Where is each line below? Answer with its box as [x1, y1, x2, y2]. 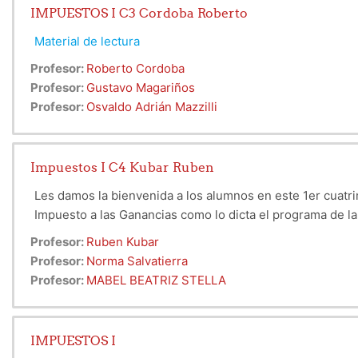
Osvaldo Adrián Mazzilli [86, 99, 217, 115]
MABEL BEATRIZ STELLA [86, 272, 226, 288]
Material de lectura [34, 34, 140, 50]
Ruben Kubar [86, 234, 159, 250]
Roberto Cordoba [86, 61, 185, 77]
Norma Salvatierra [86, 253, 188, 269]
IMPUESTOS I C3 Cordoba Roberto [30, 5, 248, 22]
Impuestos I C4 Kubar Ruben [30, 159, 214, 176]
